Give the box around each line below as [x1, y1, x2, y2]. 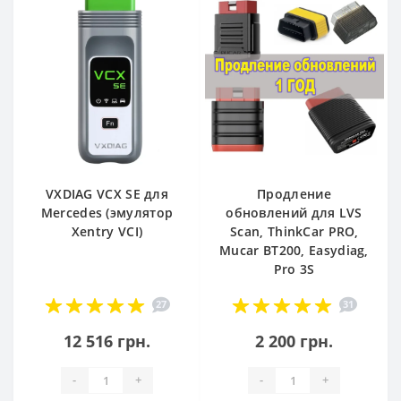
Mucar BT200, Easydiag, [219, 241, 369, 259]
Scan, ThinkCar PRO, [230, 222, 358, 240]
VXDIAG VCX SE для [45, 184, 169, 202]
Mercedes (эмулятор [40, 203, 174, 221]
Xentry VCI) [71, 222, 143, 240]
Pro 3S [273, 260, 315, 277]
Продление [257, 184, 331, 202]
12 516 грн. [64, 329, 150, 352]
